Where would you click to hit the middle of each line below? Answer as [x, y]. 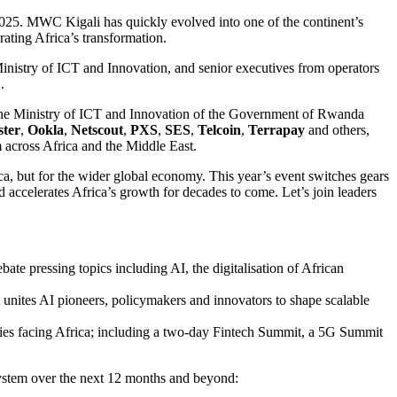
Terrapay [276, 129]
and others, [337, 129]
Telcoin [219, 129]
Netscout [97, 129]
